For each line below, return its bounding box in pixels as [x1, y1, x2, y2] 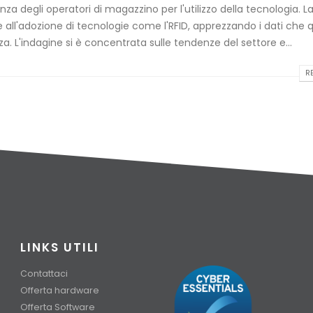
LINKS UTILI [20, 239, 99, 256]
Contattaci [20, 268, 68, 280]
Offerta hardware [20, 284, 99, 297]
